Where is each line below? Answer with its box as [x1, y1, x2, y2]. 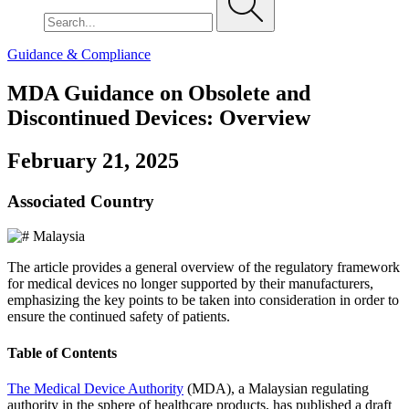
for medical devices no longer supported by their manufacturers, [7, 276, 373, 292]
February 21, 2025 [7, 148, 179, 173]
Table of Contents [7, 344, 117, 361]
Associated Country [7, 191, 154, 211]
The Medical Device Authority [7, 380, 184, 396]
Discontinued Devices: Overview [7, 105, 310, 130]
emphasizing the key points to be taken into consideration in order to [7, 292, 399, 309]
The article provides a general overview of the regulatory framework [7, 259, 400, 276]
